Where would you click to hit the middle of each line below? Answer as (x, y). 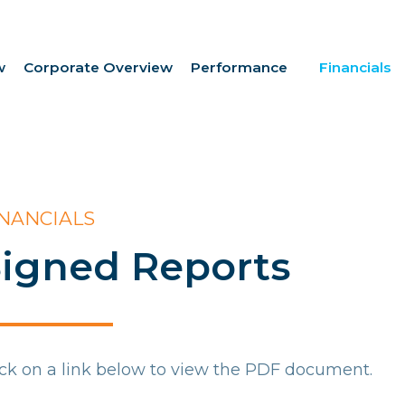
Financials (355, 67)
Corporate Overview (98, 67)
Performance (239, 67)
